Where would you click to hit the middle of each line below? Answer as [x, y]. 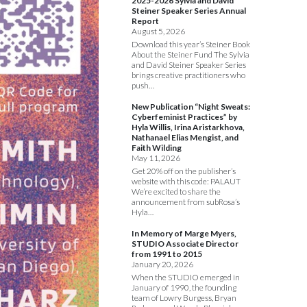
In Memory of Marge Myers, [184, 234]
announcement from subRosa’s [186, 202]
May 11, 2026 [156, 158]
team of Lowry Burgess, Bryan [184, 298]
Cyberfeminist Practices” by [184, 117]
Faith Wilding [157, 148]
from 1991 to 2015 [167, 254]
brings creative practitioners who [188, 75]
